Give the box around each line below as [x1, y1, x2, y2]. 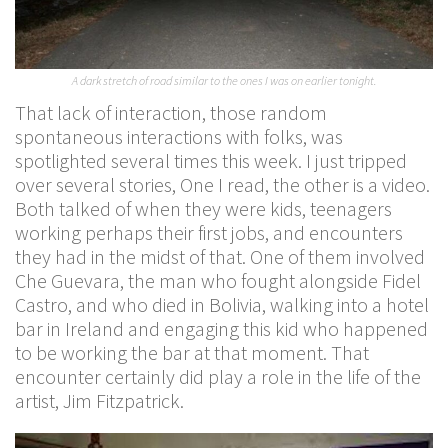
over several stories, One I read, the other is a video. [15, 172, 430, 197]
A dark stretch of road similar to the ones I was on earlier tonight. [71, 73, 377, 88]
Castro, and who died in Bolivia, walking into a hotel [15, 292, 429, 317]
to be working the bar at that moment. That [15, 340, 369, 365]
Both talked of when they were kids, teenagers [15, 196, 392, 221]
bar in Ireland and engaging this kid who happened [15, 316, 428, 341]
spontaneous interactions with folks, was [15, 124, 343, 149]
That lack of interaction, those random [15, 100, 327, 125]
